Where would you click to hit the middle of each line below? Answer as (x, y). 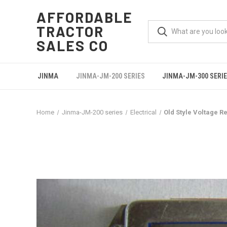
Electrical (143, 112)
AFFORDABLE (85, 17)
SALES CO (73, 46)
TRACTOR (70, 31)
